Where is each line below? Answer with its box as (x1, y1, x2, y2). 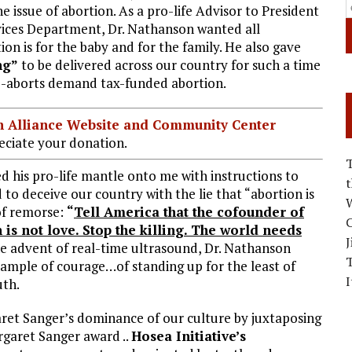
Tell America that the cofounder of (74, 203, 304, 222)
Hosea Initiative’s (131, 327, 246, 346)
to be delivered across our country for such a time (18, 55, 321, 74)
